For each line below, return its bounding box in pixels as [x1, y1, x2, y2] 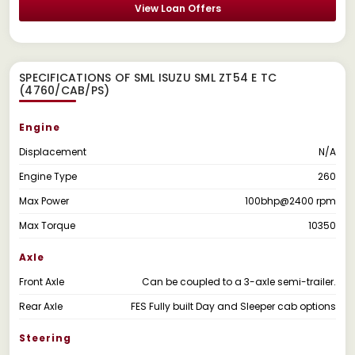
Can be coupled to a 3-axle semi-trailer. [142, 274, 336, 288]
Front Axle [19, 274, 64, 288]
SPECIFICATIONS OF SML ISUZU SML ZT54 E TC [19, 69, 277, 86]
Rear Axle [19, 299, 63, 313]
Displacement [19, 144, 86, 158]
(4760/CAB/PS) [19, 82, 110, 98]
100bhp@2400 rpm [245, 193, 336, 208]
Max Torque [19, 218, 75, 232]
